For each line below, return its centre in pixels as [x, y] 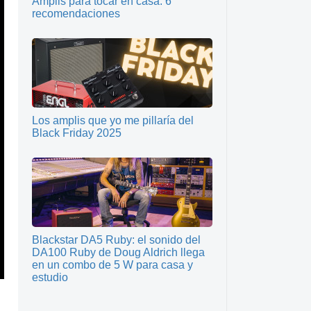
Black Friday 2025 [77, 133]
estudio [50, 277]
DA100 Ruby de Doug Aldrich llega [118, 252]
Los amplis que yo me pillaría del [113, 120]
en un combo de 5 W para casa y [112, 265]
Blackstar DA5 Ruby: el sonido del [116, 240]
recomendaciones [76, 14]
